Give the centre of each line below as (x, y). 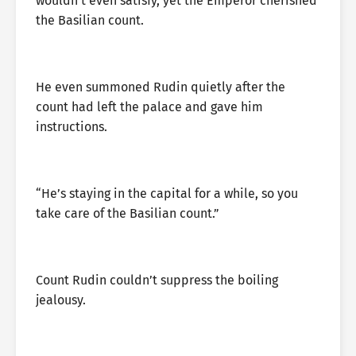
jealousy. (61, 300)
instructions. (72, 127)
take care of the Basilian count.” (128, 213)
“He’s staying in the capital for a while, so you (167, 193)
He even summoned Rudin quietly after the (161, 87)
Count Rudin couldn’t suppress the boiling (157, 280)
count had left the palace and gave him (149, 107)
